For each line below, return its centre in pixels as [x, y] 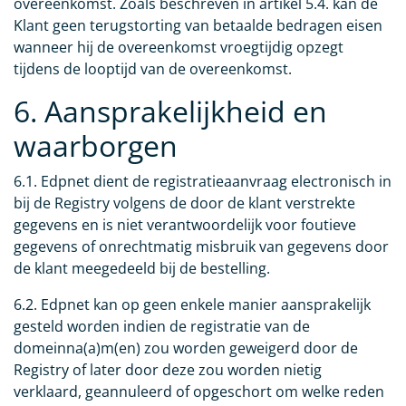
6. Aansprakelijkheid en [170, 111]
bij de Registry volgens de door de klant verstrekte [184, 203]
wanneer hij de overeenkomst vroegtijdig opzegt [179, 48]
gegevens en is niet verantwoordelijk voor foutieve [185, 225]
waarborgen [96, 146]
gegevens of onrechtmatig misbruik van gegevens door [201, 247]
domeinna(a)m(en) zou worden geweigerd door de [186, 348]
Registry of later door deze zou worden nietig [168, 370]
